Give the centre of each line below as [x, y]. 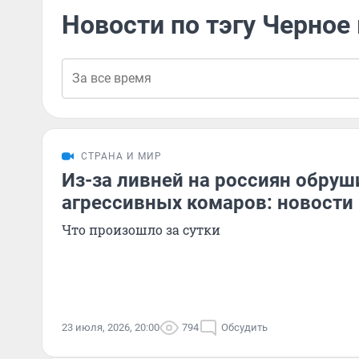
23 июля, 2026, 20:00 [111, 327]
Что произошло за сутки [141, 230]
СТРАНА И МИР [121, 156]
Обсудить [244, 327]
